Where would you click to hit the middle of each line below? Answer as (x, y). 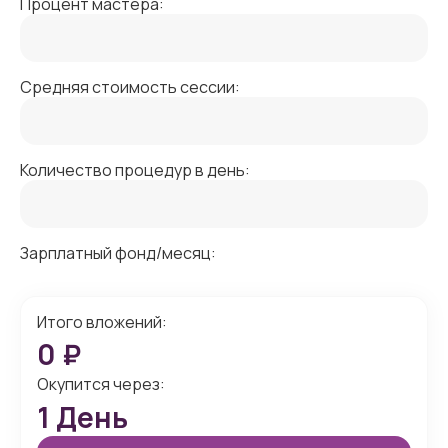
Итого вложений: (102, 322)
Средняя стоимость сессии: (130, 87)
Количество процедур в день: (135, 170)
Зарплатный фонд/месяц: (118, 253)
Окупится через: (101, 384)
